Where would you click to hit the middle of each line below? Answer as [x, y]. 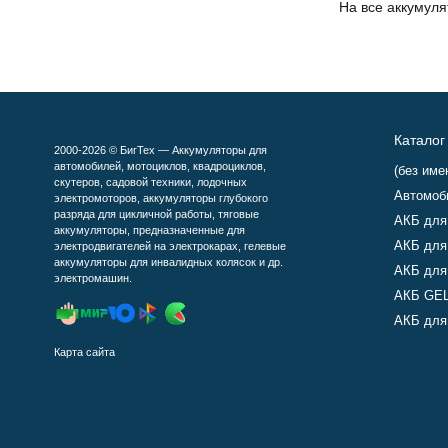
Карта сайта [84, 352]
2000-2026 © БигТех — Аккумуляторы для [160, 150]
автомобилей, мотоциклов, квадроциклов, [159, 166]
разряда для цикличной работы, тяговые [156, 214]
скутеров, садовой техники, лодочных [150, 182]
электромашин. [92, 278]
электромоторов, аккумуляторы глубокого [160, 198]
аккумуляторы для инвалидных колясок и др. [168, 262]
